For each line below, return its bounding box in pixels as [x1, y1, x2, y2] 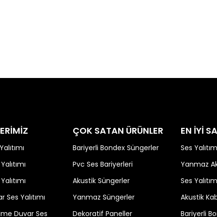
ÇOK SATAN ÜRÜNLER [72, 124, 163, 137]
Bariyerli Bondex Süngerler [72, 143, 159, 153]
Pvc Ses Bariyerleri [72, 159, 133, 169]
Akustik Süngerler [72, 176, 130, 186]
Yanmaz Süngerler [72, 192, 135, 202]
